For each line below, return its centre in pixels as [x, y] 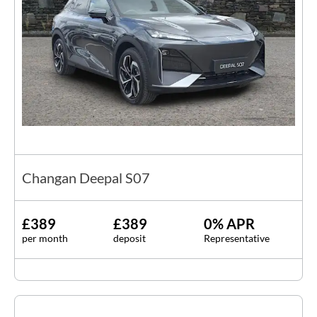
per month [45, 238]
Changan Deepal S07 [86, 177]
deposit [129, 238]
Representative [237, 238]
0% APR [230, 223]
